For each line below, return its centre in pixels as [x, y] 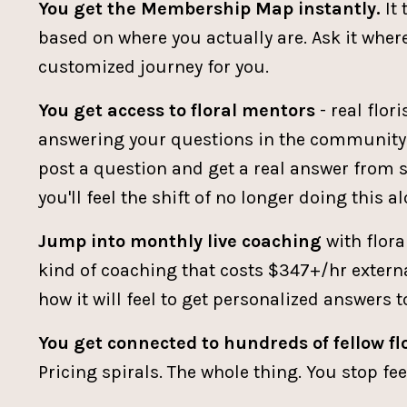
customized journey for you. [154, 66]
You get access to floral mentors [177, 110]
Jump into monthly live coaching [180, 241]
